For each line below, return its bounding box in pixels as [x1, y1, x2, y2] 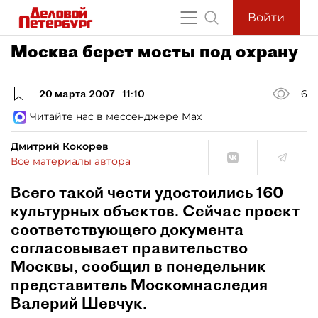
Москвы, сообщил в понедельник [11, 256, 266, 276]
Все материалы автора [11, 155, 131, 168]
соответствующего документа [11, 219, 244, 239]
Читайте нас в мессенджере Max [30, 110, 202, 123]
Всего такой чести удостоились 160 [11, 182, 283, 202]
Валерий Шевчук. [11, 293, 147, 313]
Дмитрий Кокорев [11, 140, 109, 153]
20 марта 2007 [39, 87, 115, 100]
